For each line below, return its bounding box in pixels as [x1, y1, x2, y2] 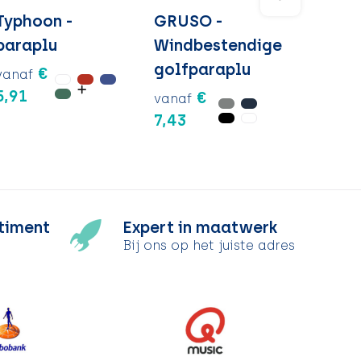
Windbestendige [153, 35, 282, 55]
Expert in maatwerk [122, 218, 278, 238]
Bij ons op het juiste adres [122, 238, 296, 254]
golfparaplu [153, 59, 251, 79]
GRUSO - [153, 10, 222, 31]
